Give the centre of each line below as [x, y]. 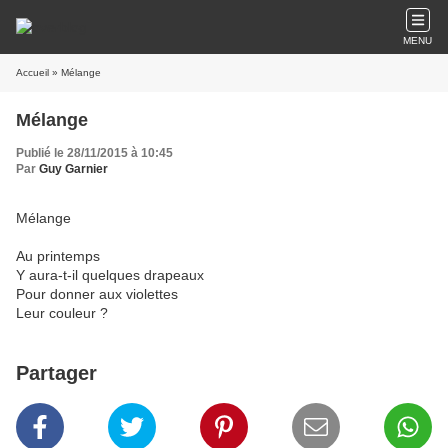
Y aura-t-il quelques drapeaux [110, 275]
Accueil [32, 72]
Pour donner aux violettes [97, 294]
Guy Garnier [73, 169]
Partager [56, 373]
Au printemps [58, 256]
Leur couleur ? [62, 313]
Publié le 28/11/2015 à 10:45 [94, 153]
